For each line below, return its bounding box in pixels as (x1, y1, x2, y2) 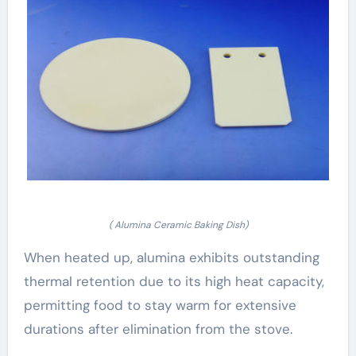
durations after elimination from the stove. (23, 319, 292, 338)
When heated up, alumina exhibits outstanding (23, 248, 319, 266)
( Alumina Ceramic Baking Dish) (108, 218, 248, 231)
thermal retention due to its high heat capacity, (23, 272, 324, 290)
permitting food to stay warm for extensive (23, 296, 296, 314)
